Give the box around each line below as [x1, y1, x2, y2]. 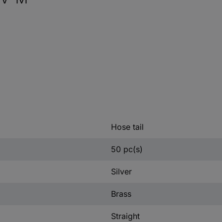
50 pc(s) [111, 144, 143, 154]
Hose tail [111, 122, 144, 132]
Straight [111, 211, 140, 221]
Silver [111, 166, 132, 176]
